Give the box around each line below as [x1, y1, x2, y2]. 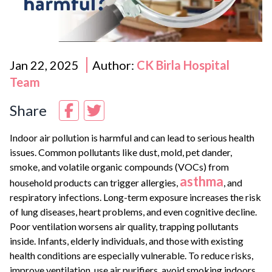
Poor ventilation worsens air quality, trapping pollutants [10, 220, 239, 232]
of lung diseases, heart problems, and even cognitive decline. [10, 206, 257, 217]
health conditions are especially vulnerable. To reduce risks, [10, 250, 253, 261]
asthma [180, 173, 223, 189]
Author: [92, 58, 137, 72]
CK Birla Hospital [137, 58, 229, 72]
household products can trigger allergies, [10, 177, 180, 188]
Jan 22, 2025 [10, 58, 79, 72]
